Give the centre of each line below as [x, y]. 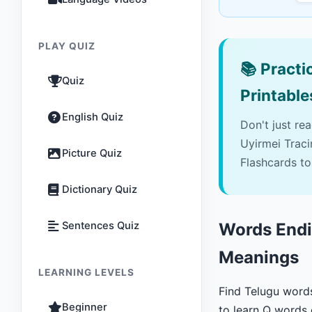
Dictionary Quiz [100, 189]
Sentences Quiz [101, 226]
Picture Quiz [92, 153]
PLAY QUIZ [67, 46]
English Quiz [93, 117]
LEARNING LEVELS [86, 272]
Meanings [259, 257]
